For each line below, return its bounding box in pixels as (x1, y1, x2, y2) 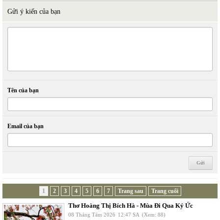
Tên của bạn (7, 87, 39, 94)
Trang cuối (151, 188, 178, 194)
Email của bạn (7, 123, 44, 130)
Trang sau (117, 188, 143, 194)
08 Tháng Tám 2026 (68, 212, 115, 218)
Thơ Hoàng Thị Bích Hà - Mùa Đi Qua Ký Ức (68, 202, 193, 209)
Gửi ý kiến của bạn (7, 8, 60, 15)
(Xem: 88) (142, 212, 165, 218)
